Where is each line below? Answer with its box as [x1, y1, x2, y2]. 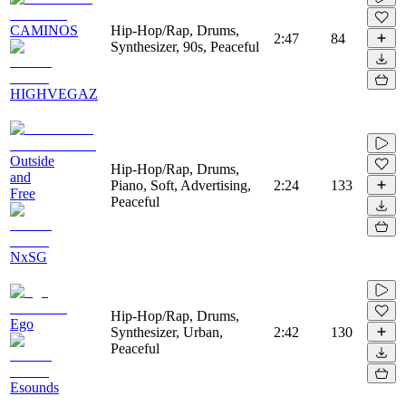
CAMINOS [10, 22, 78, 38]
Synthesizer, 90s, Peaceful [111, 38, 259, 54]
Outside [10, 152, 54, 169]
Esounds [10, 379, 59, 395]
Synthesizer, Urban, [111, 324, 223, 340]
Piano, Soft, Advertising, [111, 177, 251, 193]
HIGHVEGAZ [10, 85, 98, 101]
